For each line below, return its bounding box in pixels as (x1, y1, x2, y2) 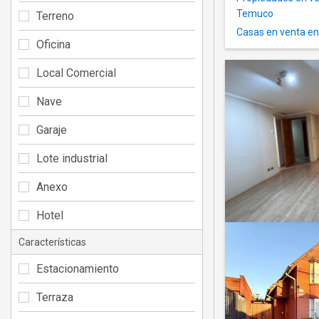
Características (19, 236, 86, 248)
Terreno (36, 9, 74, 23)
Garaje (36, 122, 67, 137)
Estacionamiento (36, 261, 119, 276)
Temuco (236, 8, 273, 20)
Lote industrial (36, 151, 108, 165)
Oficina (36, 37, 70, 51)
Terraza (36, 290, 73, 304)
